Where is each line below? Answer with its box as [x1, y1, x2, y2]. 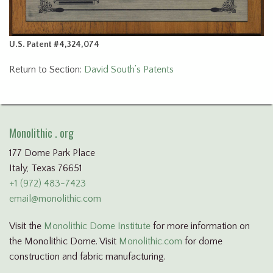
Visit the [9, 221, 44, 232]
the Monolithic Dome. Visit [9, 236, 119, 247]
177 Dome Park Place [9, 147, 95, 159]
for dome [182, 236, 222, 247]
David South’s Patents [84, 64, 174, 75]
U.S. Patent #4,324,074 [9, 40, 99, 49]
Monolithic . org [9, 125, 74, 141]
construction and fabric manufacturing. [9, 251, 166, 263]
